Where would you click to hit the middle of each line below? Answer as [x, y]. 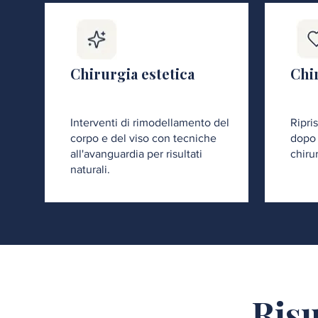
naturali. [90, 169]
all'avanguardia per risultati [136, 154]
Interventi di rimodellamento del [150, 122]
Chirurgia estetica [132, 73]
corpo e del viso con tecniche [143, 138]
